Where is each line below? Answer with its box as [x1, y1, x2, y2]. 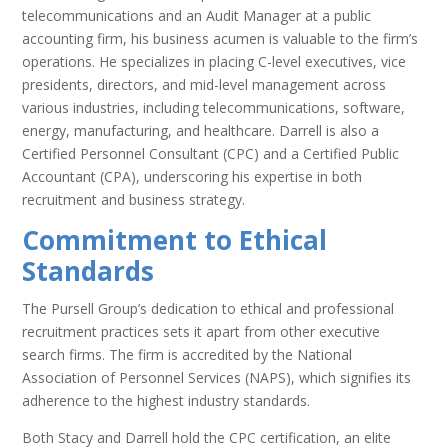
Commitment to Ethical [22, 221, 328, 258]
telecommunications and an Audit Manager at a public [22, 5, 372, 25]
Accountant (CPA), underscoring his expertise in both [22, 166, 363, 186]
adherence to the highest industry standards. [22, 390, 311, 410]
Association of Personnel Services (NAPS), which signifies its [22, 367, 412, 387]
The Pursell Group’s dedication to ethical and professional [22, 298, 395, 318]
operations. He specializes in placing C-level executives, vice [22, 51, 407, 71]
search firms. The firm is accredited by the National [22, 344, 353, 364]
